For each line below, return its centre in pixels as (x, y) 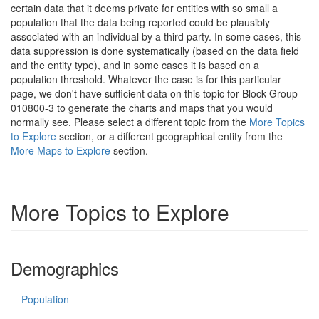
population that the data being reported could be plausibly (140, 22)
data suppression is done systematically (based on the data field (155, 51)
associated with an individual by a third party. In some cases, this (156, 36)
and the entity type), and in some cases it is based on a (135, 65)
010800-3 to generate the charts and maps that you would (142, 108)
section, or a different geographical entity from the (169, 136)
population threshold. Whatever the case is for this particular (146, 79)
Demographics (65, 268)
